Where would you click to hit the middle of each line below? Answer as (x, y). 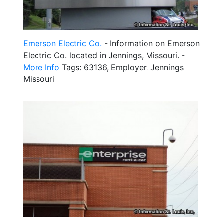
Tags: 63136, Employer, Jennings (121, 67)
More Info (41, 67)
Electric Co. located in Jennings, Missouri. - (104, 55)
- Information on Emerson (151, 44)
